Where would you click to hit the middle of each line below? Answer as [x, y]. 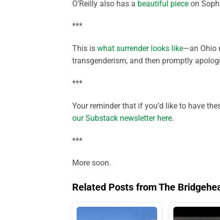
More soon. [92, 163]
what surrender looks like [140, 49]
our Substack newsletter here [122, 118]
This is [85, 49]
